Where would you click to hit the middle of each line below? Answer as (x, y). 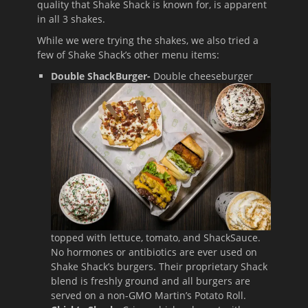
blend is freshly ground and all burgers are (151, 280)
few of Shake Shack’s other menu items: (128, 55)
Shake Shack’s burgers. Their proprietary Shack (159, 266)
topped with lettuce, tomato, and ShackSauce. (156, 237)
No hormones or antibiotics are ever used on (154, 252)
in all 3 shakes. (71, 19)
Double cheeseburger (202, 76)
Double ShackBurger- (101, 76)
